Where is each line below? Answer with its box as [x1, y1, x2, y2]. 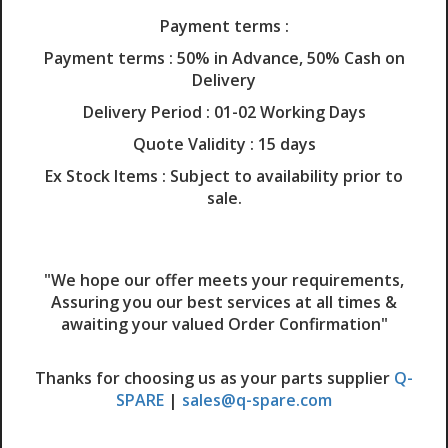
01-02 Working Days [209, 101, 366, 124]
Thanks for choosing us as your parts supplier [35, 367, 394, 390]
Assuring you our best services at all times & [51, 291, 397, 314]
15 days [253, 133, 316, 156]
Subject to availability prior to [166, 165, 403, 188]
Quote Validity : [132, 133, 254, 156]
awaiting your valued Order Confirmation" [60, 313, 388, 336]
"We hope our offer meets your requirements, [44, 269, 404, 292]
